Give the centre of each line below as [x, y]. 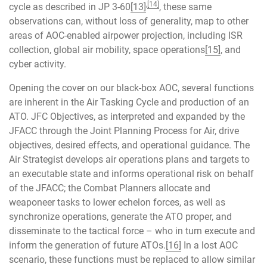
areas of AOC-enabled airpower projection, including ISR [126, 35]
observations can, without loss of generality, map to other [129, 21]
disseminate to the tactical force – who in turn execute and [132, 231]
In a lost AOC [209, 246]
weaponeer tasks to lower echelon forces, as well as [117, 203]
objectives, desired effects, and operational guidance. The [129, 145]
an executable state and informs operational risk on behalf [131, 174]
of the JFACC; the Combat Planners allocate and [110, 188]
